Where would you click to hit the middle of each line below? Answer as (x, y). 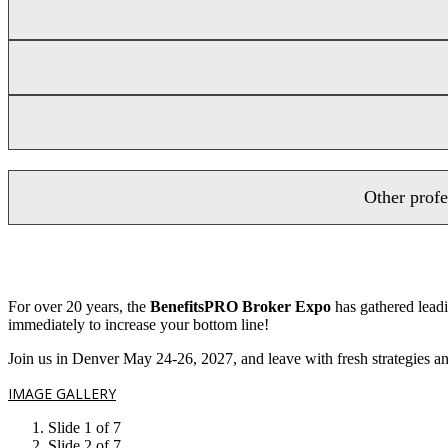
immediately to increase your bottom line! (138, 325)
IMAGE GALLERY (62, 394)
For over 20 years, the (79, 307)
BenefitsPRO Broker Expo (240, 307)
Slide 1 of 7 (84, 428)
